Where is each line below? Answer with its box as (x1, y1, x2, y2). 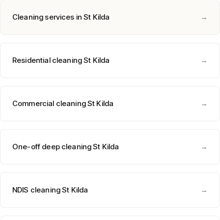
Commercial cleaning (12, 99, 86, 108)
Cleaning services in (12, 12, 84, 22)
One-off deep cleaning (12, 142, 92, 151)
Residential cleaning (12, 55, 82, 65)
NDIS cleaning (12, 185, 60, 194)
